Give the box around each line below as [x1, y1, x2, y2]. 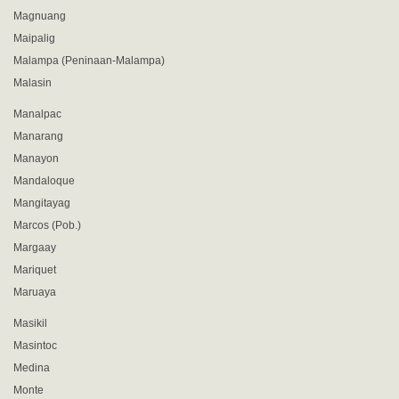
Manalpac [13, 108, 61, 120]
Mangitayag [13, 197, 70, 209]
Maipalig [13, 32, 55, 45]
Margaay [13, 241, 56, 254]
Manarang [13, 130, 63, 142]
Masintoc [13, 339, 57, 352]
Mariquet [13, 264, 56, 276]
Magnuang [13, 10, 66, 22]
